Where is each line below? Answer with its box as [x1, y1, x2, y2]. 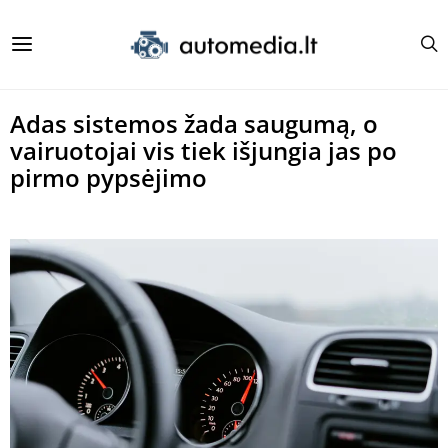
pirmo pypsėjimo [10, 161, 207, 194]
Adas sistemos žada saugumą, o [10, 107, 378, 140]
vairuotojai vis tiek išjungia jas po [10, 134, 397, 167]
